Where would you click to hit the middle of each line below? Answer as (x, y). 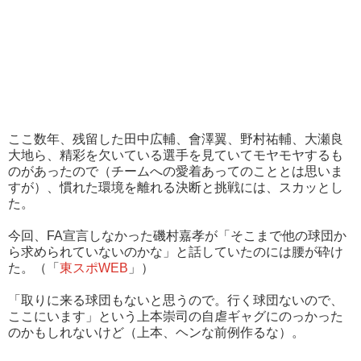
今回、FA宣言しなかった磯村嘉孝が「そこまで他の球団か (177, 236)
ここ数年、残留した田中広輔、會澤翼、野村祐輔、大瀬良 (176, 139)
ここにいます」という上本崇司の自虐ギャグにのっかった (176, 317)
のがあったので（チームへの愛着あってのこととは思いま (176, 172)
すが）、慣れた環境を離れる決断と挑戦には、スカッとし (176, 188)
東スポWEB (94, 268)
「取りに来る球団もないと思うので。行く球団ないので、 (176, 301)
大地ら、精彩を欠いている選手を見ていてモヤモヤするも (176, 156)
